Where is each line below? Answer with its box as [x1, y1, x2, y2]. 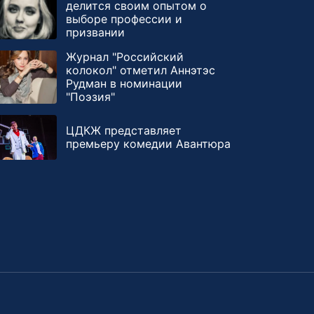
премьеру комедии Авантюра [65, 137, 231, 151]
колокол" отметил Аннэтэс [65, 63, 215, 77]
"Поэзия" [65, 90, 115, 104]
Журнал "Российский [65, 50, 184, 64]
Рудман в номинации [65, 76, 182, 90]
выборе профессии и [65, 12, 182, 26]
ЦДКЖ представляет [65, 123, 182, 137]
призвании [65, 25, 125, 39]
